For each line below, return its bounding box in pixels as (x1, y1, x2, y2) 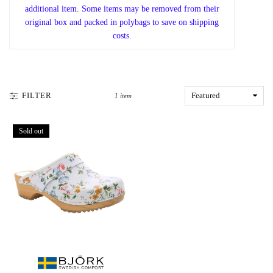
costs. (112, 31, 132, 40)
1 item (114, 91, 132, 99)
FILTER (22, 91, 52, 100)
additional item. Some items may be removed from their (24, 4, 219, 13)
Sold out (19, 127, 43, 135)
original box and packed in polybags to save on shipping (25, 18, 219, 27)
